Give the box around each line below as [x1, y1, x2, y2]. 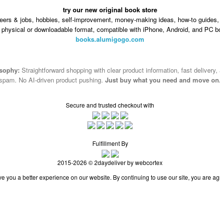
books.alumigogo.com [76, 34, 144, 44]
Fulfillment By [92, 138, 128, 147]
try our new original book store [63, 4, 157, 14]
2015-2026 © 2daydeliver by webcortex [57, 158, 163, 166]
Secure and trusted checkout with [66, 101, 154, 110]
